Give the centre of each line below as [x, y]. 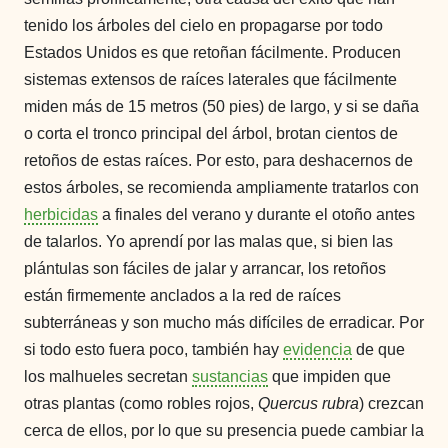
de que [378, 349]
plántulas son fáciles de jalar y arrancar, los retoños [205, 268]
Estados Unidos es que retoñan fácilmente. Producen [212, 52]
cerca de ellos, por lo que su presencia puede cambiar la [224, 430]
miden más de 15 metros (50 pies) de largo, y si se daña [221, 106]
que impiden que [329, 376]
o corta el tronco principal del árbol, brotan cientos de [211, 133]
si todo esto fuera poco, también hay [153, 349]
